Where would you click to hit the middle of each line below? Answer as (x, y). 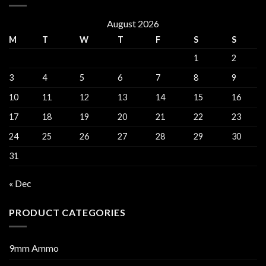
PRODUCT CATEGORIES (67, 212)
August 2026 (133, 23)
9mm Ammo (34, 248)
